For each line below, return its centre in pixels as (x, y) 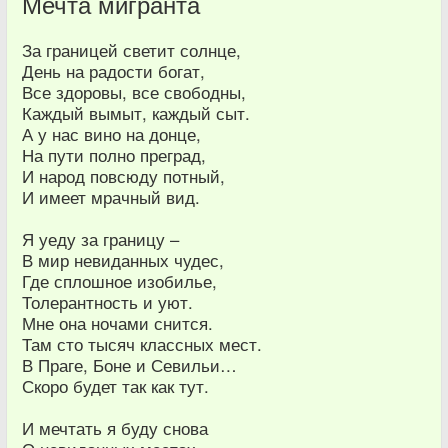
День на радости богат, (113, 71)
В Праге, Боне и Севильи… (129, 365)
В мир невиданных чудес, (123, 260)
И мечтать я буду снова (115, 428)
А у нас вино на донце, (111, 134)
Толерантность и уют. (107, 302)
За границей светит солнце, (131, 50)
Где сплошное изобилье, (119, 281)
